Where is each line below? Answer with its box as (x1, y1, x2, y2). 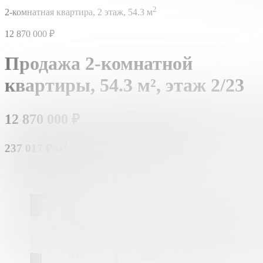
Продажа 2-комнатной (5, 52, 193, 74)
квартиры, (5, 74, 100, 96)
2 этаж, (97, 7, 126, 18)
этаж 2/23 (166, 74, 244, 96)
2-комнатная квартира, (5, 7, 95, 18)
